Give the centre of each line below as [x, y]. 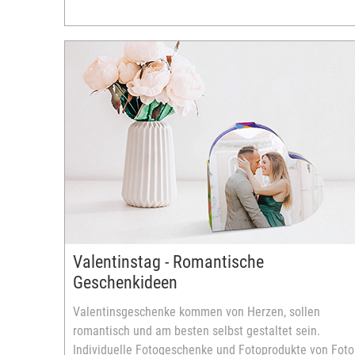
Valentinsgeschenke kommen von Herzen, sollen [197, 312]
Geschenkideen [125, 282]
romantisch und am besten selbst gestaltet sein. [197, 331]
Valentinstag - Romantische [168, 262]
